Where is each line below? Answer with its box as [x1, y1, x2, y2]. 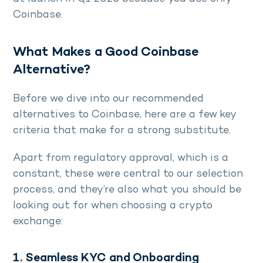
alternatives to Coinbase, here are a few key [13, 109, 236, 121]
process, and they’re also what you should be [13, 184, 241, 196]
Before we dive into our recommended [13, 93, 204, 105]
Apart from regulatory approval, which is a [13, 153, 228, 164]
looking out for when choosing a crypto [13, 200, 213, 212]
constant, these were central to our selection [13, 168, 243, 180]
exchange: [13, 216, 66, 228]
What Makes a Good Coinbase [13, 46, 199, 60]
